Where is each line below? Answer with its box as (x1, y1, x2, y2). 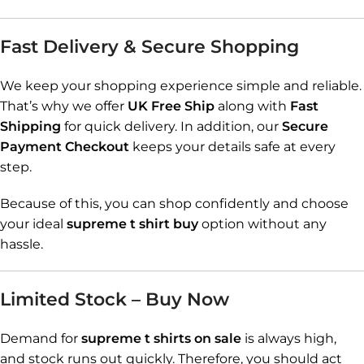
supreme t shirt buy (67, 216, 198, 232)
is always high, (241, 331, 336, 346)
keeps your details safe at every (129, 139, 336, 154)
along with (214, 98, 290, 114)
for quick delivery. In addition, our (61, 119, 282, 134)
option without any (198, 216, 327, 232)
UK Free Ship (128, 98, 214, 114)
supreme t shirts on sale (81, 331, 241, 346)
